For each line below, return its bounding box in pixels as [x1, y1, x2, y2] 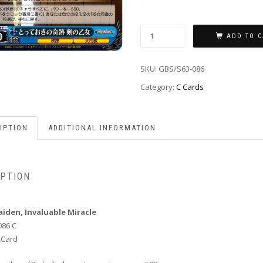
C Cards [176, 82, 204, 93]
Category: [140, 82, 176, 93]
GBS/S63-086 [159, 63, 204, 75]
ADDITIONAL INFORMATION [48, 123, 156, 132]
